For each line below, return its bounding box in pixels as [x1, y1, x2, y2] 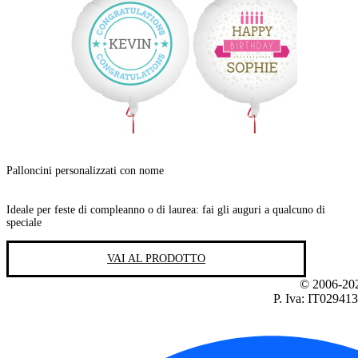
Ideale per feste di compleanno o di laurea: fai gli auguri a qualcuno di [6, 203, 325, 216]
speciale [6, 216, 42, 229]
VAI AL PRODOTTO [106, 252, 205, 265]
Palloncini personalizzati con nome [6, 165, 164, 177]
